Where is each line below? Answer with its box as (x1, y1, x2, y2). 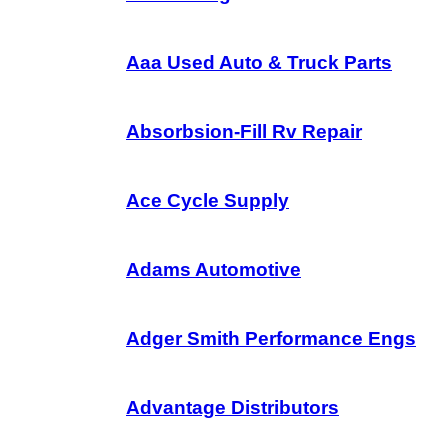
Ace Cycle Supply (126, 190, 289, 211)
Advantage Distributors (126, 397, 339, 418)
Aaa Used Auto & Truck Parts (126, 52, 392, 73)
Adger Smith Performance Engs (126, 328, 416, 349)
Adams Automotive (126, 259, 301, 280)
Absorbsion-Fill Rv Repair (126, 121, 362, 142)
